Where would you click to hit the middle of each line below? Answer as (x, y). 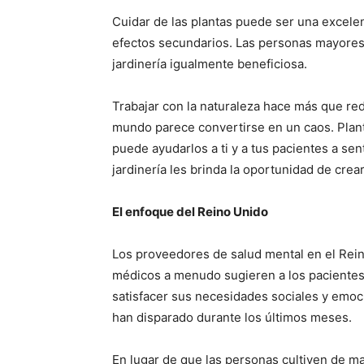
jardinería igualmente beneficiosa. (210, 63)
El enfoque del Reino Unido (190, 211)
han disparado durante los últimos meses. (232, 317)
